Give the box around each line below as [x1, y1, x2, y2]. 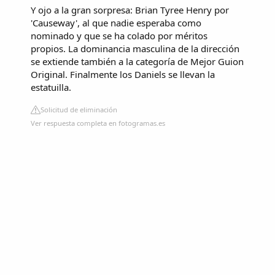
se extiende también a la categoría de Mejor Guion [31, 55, 244, 68]
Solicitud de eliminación [41, 105, 117, 115]
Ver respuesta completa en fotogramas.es [31, 118, 165, 128]
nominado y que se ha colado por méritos [31, 29, 207, 42]
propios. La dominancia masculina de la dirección [31, 42, 239, 55]
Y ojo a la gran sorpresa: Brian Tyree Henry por [31, 4, 229, 17]
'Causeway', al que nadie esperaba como [31, 17, 201, 29]
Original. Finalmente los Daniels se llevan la [31, 68, 215, 81]
